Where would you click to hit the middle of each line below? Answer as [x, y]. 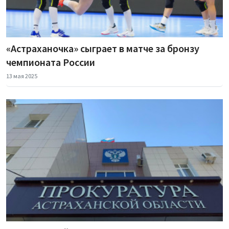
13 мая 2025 [22, 76]
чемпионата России [51, 62]
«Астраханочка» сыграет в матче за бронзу [103, 49]
